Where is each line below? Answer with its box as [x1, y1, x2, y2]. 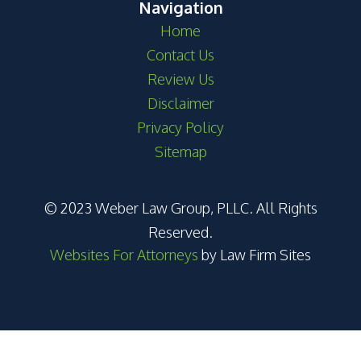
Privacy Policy [137, 118, 224, 136]
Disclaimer [147, 94, 214, 112]
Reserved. [148, 223, 213, 241]
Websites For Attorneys [50, 246, 198, 263]
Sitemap [154, 143, 207, 160]
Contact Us [147, 46, 214, 64]
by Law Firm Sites [198, 246, 311, 263]
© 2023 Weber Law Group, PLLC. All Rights [44, 199, 317, 217]
